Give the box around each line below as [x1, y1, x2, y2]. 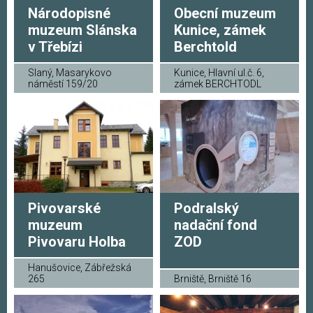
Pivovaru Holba [28, 233, 126, 250]
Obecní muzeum [174, 4, 276, 22]
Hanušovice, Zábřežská [28, 261, 131, 273]
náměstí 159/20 [28, 78, 98, 89]
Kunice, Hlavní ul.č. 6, [174, 66, 264, 78]
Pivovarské [28, 199, 101, 217]
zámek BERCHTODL [174, 78, 261, 89]
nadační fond [174, 216, 257, 233]
